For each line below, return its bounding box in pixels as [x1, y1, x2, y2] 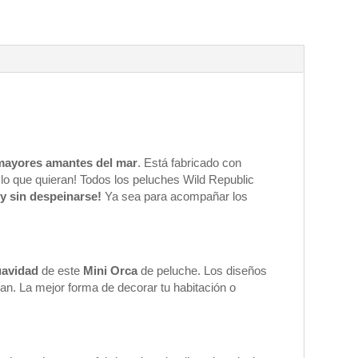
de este [38, 264, 84, 277]
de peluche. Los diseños [137, 264, 268, 277]
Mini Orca [83, 264, 138, 277]
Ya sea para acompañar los [101, 189, 249, 203]
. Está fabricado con [137, 156, 242, 169]
